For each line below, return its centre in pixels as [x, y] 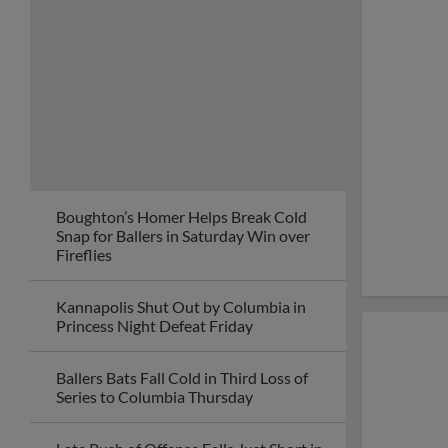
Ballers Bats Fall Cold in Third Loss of [182, 377]
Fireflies [84, 254]
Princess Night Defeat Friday [154, 325]
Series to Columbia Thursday [154, 396]
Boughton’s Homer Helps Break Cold [181, 216]
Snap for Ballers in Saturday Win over [183, 235]
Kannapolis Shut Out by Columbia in [181, 306]
